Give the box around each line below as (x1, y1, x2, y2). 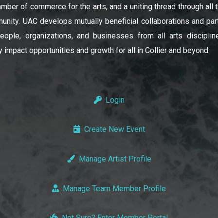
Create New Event (84, 125, 145, 134)
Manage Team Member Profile (63, 183, 166, 193)
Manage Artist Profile (78, 154, 151, 163)
